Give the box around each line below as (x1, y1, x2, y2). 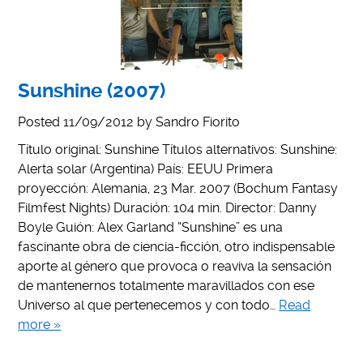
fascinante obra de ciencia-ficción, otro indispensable (18, 238, 335, 254)
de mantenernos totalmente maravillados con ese (18, 277, 315, 293)
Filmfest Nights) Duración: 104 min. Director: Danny (18, 199, 318, 216)
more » (18, 316, 62, 332)
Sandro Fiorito (156, 113, 241, 130)
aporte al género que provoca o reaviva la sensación (18, 258, 332, 274)
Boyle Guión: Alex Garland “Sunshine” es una (18, 219, 284, 235)
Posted (18, 113, 64, 130)
